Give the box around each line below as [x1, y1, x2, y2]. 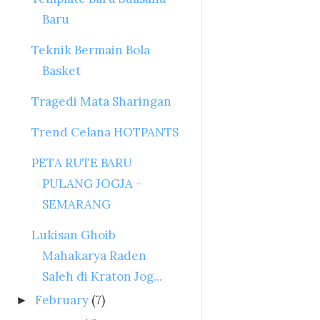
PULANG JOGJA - [42, 176, 142, 192]
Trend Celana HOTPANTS [31, 124, 179, 141]
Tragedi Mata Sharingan [31, 94, 172, 110]
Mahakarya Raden [42, 248, 147, 264]
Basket [42, 63, 81, 79]
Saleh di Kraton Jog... [42, 269, 163, 285]
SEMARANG [42, 196, 111, 213]
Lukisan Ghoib [31, 227, 116, 244]
